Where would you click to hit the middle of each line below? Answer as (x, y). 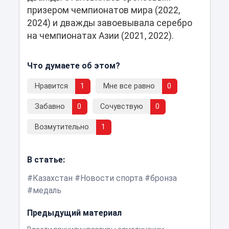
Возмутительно (62, 127)
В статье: (46, 159)
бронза (163, 178)
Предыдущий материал (74, 213)
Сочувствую (121, 106)
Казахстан (52, 178)
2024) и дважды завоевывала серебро (109, 23)
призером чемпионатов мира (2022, (103, 10)
